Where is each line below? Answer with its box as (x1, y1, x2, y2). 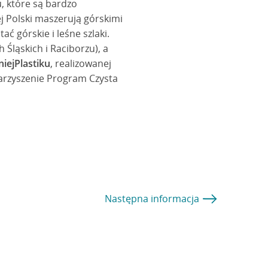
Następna (105, 192, 151, 205)
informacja (151, 192, 199, 205)
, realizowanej (50, 57, 111, 70)
